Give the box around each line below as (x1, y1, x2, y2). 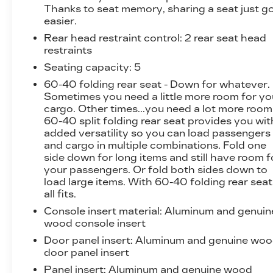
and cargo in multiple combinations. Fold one (44, 139, 267, 151)
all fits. (44, 188, 77, 200)
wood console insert (44, 217, 146, 229)
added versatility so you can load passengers (44, 127, 271, 139)
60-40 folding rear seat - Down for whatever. (44, 78, 271, 90)
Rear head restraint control (44, 32, 180, 44)
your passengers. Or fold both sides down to (44, 163, 268, 175)
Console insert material (44, 205, 160, 217)
